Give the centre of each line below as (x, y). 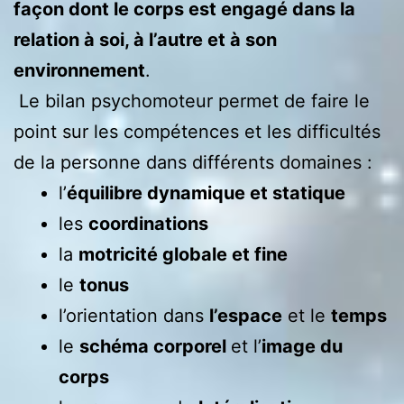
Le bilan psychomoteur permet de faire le (192, 101)
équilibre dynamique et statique (206, 193)
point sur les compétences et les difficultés (197, 131)
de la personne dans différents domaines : (193, 162)
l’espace (246, 315)
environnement (79, 70)
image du (302, 346)
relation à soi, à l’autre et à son (145, 39)
